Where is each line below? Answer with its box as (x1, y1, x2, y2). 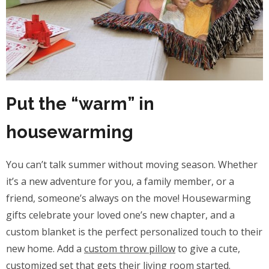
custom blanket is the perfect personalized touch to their (6, 225, 262, 238)
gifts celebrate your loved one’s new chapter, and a (6, 208, 235, 222)
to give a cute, (175, 241, 240, 255)
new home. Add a (6, 241, 84, 255)
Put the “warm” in (6, 93, 154, 114)
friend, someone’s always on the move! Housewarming (6, 191, 251, 205)
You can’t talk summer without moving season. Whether (6, 157, 258, 171)
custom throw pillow (84, 241, 175, 255)
